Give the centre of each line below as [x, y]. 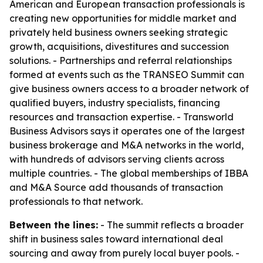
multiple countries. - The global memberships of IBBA [129, 173]
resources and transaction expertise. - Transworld [122, 117]
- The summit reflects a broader [171, 225]
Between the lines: [54, 225]
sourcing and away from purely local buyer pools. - [124, 253]
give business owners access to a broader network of [129, 89]
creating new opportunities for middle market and [123, 18]
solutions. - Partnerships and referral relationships [121, 60]
